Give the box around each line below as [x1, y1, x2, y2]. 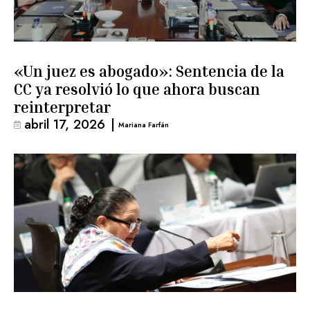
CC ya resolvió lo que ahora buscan [14, 80, 260, 98]
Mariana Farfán [118, 119, 170, 130]
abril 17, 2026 [24, 115, 105, 134]
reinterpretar [14, 98, 111, 116]
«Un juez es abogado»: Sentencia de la [14, 62, 284, 80]
